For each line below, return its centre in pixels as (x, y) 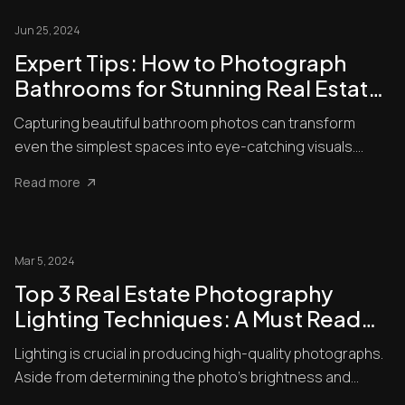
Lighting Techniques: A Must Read (188, 318)
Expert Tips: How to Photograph (180, 62)
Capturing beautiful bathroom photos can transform (185, 123)
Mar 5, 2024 (45, 261)
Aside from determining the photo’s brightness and (183, 377)
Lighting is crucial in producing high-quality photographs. (199, 353)
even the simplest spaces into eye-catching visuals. (185, 146)
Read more (47, 182)
